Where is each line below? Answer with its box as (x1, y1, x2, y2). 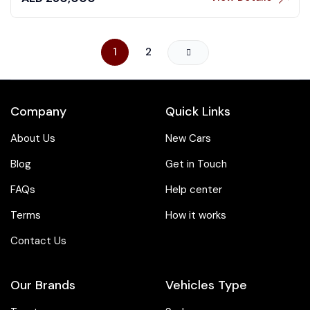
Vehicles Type (165, 277, 247, 294)
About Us (10, 131, 55, 146)
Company (10, 103, 66, 120)
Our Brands (10, 277, 75, 294)
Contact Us (10, 234, 66, 248)
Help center (165, 183, 222, 197)
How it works (165, 208, 226, 223)
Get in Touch (165, 157, 227, 172)
